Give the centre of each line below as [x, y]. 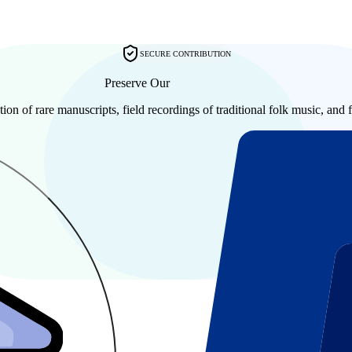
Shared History [210, 83]
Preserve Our [139, 83]
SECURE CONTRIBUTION [185, 53]
